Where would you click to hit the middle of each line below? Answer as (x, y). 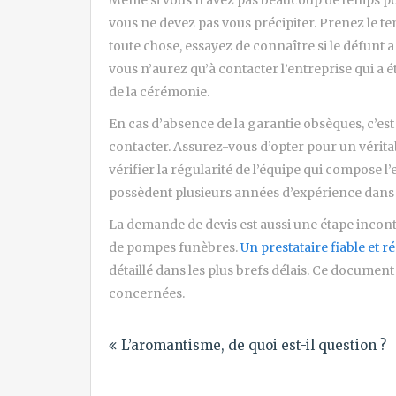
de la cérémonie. (159, 91)
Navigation (169, 327)
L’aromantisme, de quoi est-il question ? (254, 345)
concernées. (147, 293)
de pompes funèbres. (175, 247)
